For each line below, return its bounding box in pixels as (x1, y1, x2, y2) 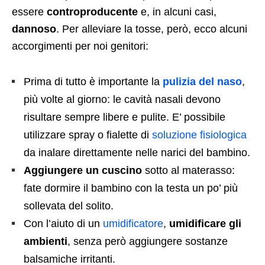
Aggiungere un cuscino (24, 164, 142, 176)
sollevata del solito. (24, 199, 114, 212)
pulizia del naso (163, 75, 242, 88)
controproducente (47, 5, 138, 18)
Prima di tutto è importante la (24, 75, 160, 88)
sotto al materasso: (142, 164, 235, 176)
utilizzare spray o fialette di (24, 128, 149, 141)
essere (12, 5, 47, 18)
